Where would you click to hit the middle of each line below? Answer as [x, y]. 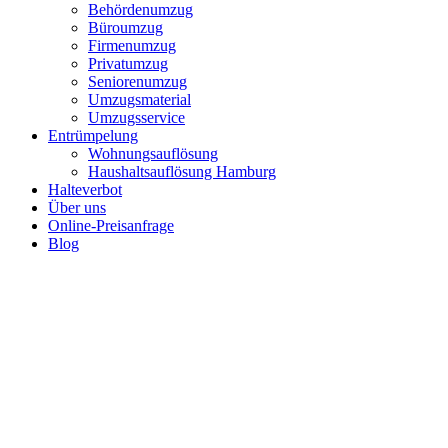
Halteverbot [85, 190]
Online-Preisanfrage [111, 226]
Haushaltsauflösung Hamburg [182, 172]
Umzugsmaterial [139, 100]
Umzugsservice [136, 118]
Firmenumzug [132, 46]
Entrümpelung [93, 136]
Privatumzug [128, 64]
